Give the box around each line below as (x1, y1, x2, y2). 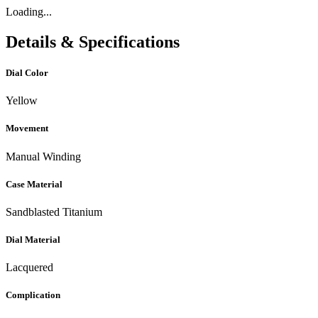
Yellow (6, 94, 38, 107)
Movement (6, 123, 48, 134)
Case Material (6, 178, 62, 190)
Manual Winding (6, 150, 81, 163)
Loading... (6, 6, 52, 18)
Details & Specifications (6, 32, 180, 51)
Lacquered (6, 261, 53, 274)
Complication (6, 290, 60, 301)
